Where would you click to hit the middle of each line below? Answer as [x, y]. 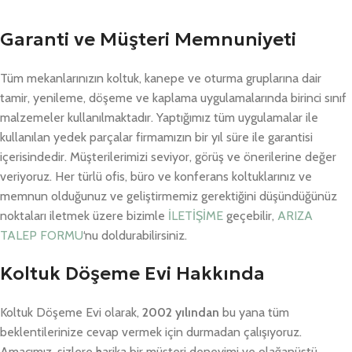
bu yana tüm [254, 313]
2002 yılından [181, 313]
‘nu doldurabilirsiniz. [135, 236]
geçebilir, [250, 216]
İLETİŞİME [196, 216]
